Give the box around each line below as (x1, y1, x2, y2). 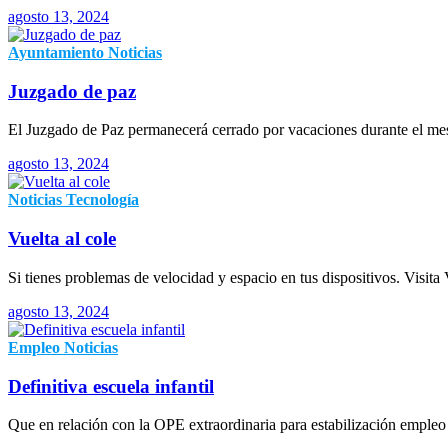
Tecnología (66, 191, 139, 209)
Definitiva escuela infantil (8, 375, 214, 397)
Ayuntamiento (8, 44, 104, 61)
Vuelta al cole (8, 228, 116, 250)
